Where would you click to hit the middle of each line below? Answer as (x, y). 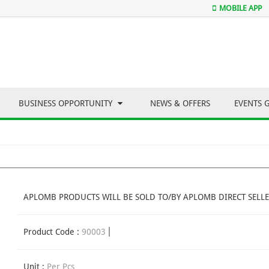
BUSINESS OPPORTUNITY (67, 104)
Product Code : (53, 232)
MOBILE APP (240, 8)
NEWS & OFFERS (180, 104)
